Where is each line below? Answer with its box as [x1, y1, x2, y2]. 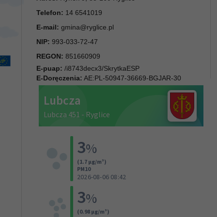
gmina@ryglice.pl [61, 23, 114, 31]
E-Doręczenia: [36, 74, 82, 82]
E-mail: [36, 23, 59, 31]
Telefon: [36, 8, 63, 16]
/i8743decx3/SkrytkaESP [62, 64, 139, 72]
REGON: [36, 52, 63, 60]
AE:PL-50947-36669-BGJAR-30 [82, 74, 181, 82]
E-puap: [36, 64, 62, 72]
